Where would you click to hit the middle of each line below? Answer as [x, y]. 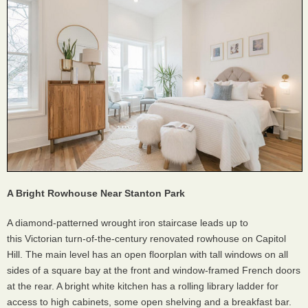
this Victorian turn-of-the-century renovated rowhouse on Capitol [146, 239]
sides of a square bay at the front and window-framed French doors [154, 271]
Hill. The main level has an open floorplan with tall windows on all [147, 255]
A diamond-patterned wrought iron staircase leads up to [128, 223]
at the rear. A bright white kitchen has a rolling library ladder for [143, 286]
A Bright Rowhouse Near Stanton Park [96, 194]
